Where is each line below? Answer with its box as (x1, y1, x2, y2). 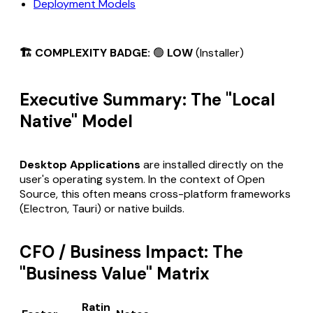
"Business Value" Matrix (20, 262, 210, 284)
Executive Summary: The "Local (20, 88, 275, 110)
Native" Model (20, 110, 133, 132)
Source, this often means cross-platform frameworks (20, 186, 291, 201)
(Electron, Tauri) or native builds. (20, 201, 184, 216)
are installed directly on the (140, 156, 284, 172)
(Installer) (193, 45, 244, 60)
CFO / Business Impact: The (20, 240, 243, 263)
